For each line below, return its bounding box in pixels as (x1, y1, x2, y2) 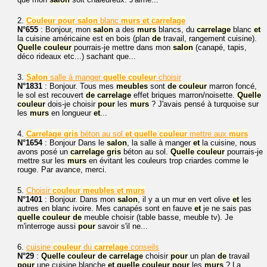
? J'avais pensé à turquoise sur (149, 100, 259, 108)
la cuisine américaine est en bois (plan (17, 34, 152, 43)
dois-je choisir (45, 100, 98, 108)
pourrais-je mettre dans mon (72, 43, 173, 52)
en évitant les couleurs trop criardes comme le (86, 156, 249, 165)
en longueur (49, 108, 94, 117)
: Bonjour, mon (38, 25, 93, 34)
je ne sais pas (201, 204, 252, 213)
